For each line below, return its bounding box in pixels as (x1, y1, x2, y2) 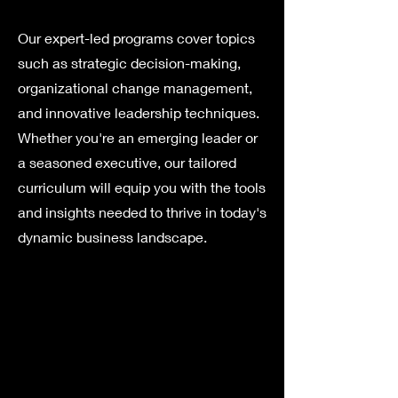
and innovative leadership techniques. (18, 104, 259, 121)
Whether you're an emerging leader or (18, 129, 258, 146)
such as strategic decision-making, (18, 54, 241, 71)
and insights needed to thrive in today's (18, 203, 267, 220)
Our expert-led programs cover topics (18, 29, 255, 46)
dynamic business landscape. (18, 228, 207, 245)
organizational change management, (18, 79, 252, 96)
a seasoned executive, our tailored (18, 154, 236, 171)
